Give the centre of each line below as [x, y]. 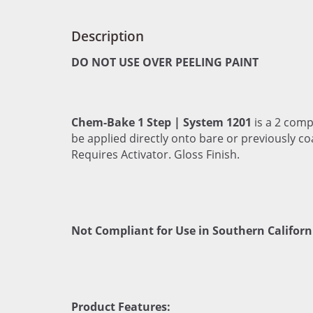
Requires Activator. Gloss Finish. [157, 154]
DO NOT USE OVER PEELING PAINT [165, 62]
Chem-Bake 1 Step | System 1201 [163, 122]
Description [108, 36]
